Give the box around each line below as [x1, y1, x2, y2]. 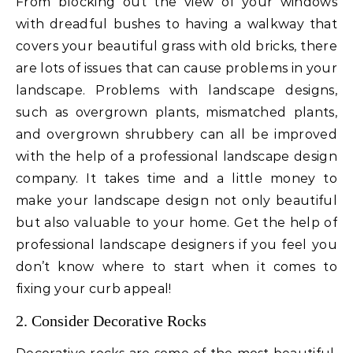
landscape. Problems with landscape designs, [16, 83, 337, 98]
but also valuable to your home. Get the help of [16, 215, 337, 231]
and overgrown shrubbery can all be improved [16, 127, 337, 143]
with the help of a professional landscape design [16, 149, 337, 165]
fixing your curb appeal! [16, 281, 172, 297]
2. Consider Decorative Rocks [16, 312, 206, 330]
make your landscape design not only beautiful [16, 193, 337, 209]
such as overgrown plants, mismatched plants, [16, 105, 337, 121]
